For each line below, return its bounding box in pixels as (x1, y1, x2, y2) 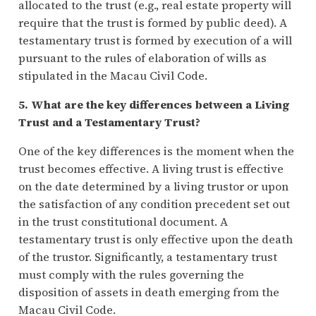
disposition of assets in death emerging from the (18, 284, 279, 300)
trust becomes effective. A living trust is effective (18, 160, 284, 176)
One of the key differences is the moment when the (18, 142, 294, 159)
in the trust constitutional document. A (18, 213, 228, 229)
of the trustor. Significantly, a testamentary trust (18, 248, 277, 265)
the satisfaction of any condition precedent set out (18, 195, 290, 212)
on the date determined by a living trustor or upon (18, 178, 288, 194)
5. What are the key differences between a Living (18, 96, 290, 112)
